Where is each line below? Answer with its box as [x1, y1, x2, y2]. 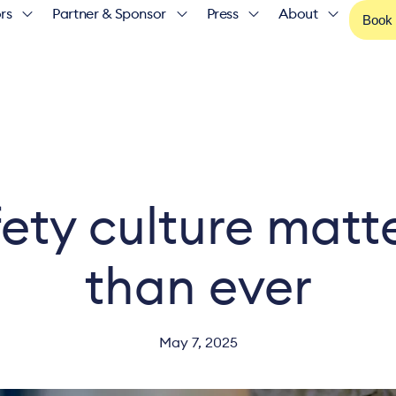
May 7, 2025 [158, 336, 238, 350]
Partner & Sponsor [52, 7, 166, 21]
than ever [84, 263, 312, 314]
